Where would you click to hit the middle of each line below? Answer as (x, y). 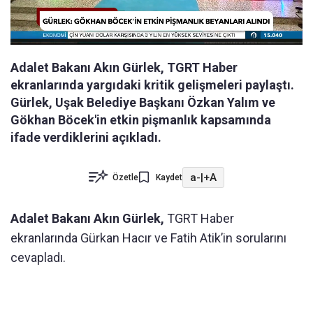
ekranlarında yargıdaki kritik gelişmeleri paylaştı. (152, 85)
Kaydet (169, 178)
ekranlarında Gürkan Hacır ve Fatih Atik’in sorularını (148, 238)
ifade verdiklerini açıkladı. (86, 138)
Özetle (125, 178)
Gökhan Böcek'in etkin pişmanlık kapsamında (141, 120)
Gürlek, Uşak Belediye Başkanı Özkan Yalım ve (143, 103)
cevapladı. (38, 258)
